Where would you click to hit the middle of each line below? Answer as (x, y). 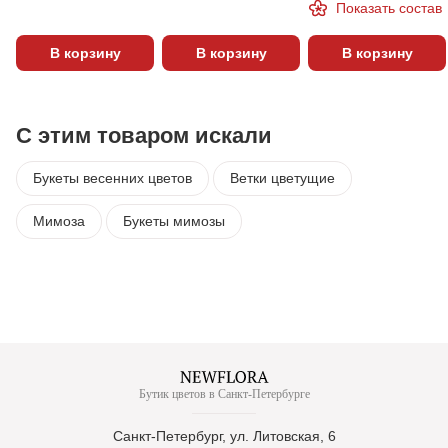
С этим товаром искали (144, 135)
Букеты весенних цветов (112, 178)
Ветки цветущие (282, 178)
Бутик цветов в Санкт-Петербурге (224, 394)
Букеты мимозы (174, 221)
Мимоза (59, 221)
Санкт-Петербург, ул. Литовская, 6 (224, 436)
